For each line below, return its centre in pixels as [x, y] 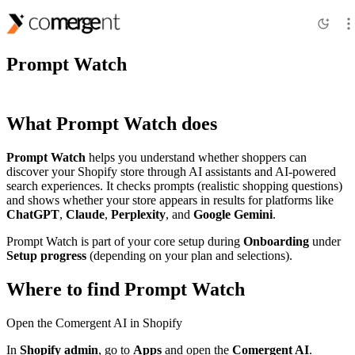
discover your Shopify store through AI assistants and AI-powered [171, 171]
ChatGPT [33, 214]
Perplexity [138, 214]
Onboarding [276, 241]
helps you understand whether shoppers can [196, 157]
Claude [85, 214]
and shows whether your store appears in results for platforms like [170, 200]
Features [63, 22]
